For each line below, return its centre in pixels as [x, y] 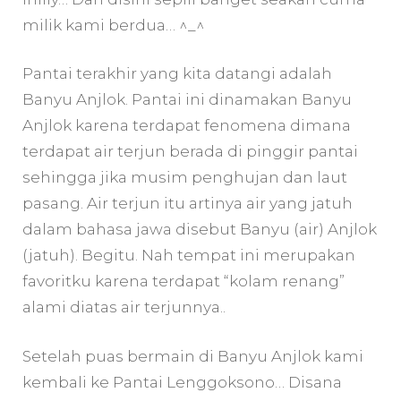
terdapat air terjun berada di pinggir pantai [190, 152]
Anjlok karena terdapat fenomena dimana [187, 126]
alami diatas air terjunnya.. [124, 307]
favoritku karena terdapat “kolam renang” [183, 282]
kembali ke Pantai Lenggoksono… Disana [182, 382]
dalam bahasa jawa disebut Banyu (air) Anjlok [200, 230]
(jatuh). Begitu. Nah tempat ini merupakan [189, 256]
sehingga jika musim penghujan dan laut [185, 178]
